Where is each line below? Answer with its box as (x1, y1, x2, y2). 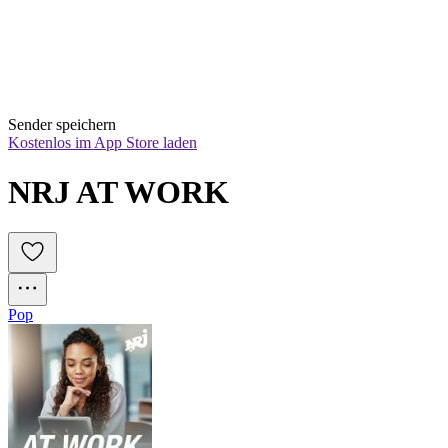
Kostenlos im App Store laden (8, 134, 197, 152)
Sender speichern (8, 116, 116, 134)
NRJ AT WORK (8, 173, 229, 210)
